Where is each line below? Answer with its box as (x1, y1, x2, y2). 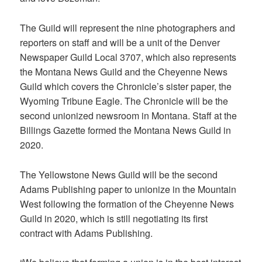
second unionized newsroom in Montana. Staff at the (20, 109, 237, 123)
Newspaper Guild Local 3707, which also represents (20, 50, 237, 64)
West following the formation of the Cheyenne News (20, 196, 235, 211)
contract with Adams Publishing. (20, 226, 153, 240)
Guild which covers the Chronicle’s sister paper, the (20, 80, 232, 94)
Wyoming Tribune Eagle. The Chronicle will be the (20, 94, 229, 108)
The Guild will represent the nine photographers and (20, 21, 236, 35)
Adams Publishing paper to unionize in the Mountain (20, 182, 237, 196)
